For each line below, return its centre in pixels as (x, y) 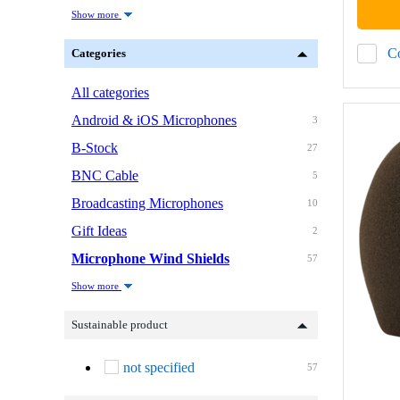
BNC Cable (105, 176)
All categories (110, 93)
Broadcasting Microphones (147, 204)
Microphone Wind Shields (150, 259)
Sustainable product (120, 325)
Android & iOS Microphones (154, 121)
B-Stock (95, 148)
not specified (159, 368)
